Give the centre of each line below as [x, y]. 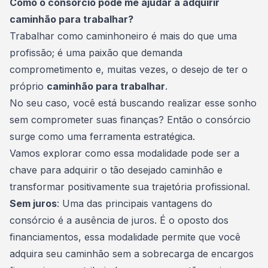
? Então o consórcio [205, 120]
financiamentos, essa [59, 237]
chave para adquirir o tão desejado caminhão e [116, 170]
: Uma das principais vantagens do [135, 203]
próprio [28, 86]
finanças [139, 120]
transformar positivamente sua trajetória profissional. [130, 187]
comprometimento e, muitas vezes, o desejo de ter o [129, 69]
